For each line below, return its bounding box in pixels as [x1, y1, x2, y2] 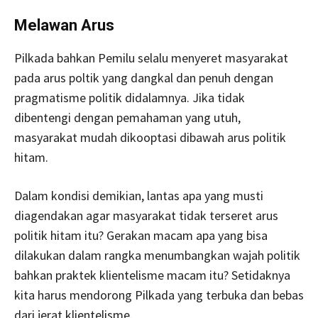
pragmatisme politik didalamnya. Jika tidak [14, 89, 245, 106]
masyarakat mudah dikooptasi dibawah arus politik [14, 128, 286, 146]
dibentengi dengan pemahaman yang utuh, [14, 109, 241, 126]
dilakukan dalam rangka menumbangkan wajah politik [14, 246, 300, 263]
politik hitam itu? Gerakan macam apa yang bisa [14, 226, 268, 243]
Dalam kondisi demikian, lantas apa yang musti [14, 187, 263, 204]
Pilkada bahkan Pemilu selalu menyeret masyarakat [14, 49, 288, 66]
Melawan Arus [14, 16, 118, 34]
